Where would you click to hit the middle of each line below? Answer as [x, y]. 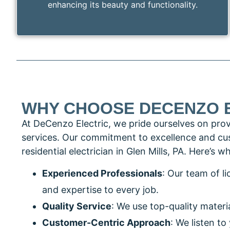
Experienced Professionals [102, 174]
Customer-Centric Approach [106, 223]
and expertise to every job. [100, 190]
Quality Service [77, 206]
